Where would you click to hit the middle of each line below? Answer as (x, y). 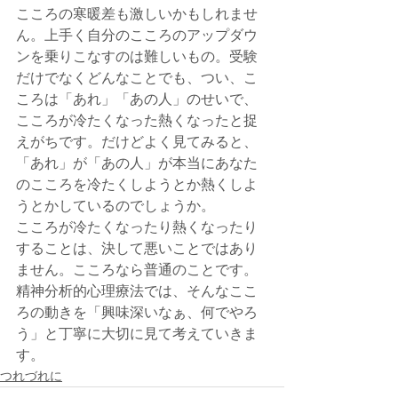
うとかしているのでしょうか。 (115, 206)
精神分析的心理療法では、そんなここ (137, 291)
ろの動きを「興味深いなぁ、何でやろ (137, 313)
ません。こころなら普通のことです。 (137, 270)
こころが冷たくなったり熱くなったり (137, 227)
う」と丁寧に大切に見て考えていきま (137, 334)
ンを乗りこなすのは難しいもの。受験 (137, 57)
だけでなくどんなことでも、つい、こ (137, 78)
